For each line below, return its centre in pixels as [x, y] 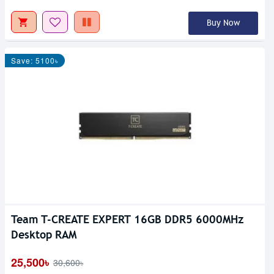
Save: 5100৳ [35, 61]
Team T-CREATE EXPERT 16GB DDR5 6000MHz [128, 220]
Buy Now [223, 23]
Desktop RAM [44, 235]
